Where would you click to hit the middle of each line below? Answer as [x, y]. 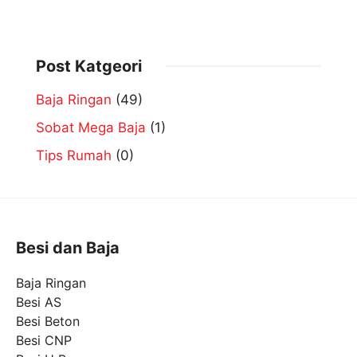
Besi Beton [48, 321]
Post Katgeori [89, 66]
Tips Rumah [74, 155]
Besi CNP [44, 340]
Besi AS [39, 302]
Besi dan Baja [68, 247]
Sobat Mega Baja [91, 127]
